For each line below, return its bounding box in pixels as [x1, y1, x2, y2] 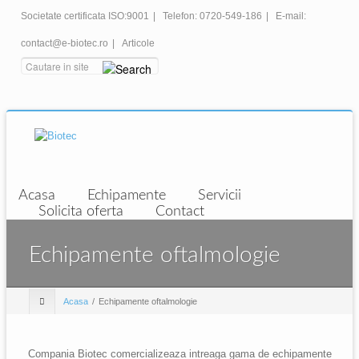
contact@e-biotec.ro [21, 38, 108, 49]
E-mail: [276, 10, 306, 22]
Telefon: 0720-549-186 [163, 10, 262, 22]
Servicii [198, 188, 241, 203]
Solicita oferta [38, 204, 123, 219]
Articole [122, 38, 155, 49]
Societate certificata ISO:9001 [21, 10, 149, 22]
